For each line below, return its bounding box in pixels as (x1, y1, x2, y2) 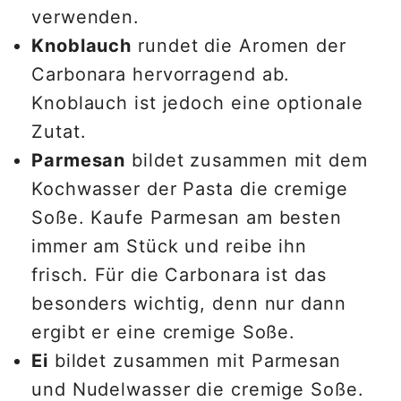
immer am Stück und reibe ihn (31, 235, 308, 258)
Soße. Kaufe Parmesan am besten (31, 207, 342, 229)
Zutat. (31, 121, 93, 143)
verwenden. (31, 6, 146, 29)
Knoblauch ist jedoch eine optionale (31, 92, 363, 115)
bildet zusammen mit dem (125, 149, 368, 172)
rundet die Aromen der (132, 35, 346, 57)
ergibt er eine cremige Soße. (31, 321, 303, 344)
